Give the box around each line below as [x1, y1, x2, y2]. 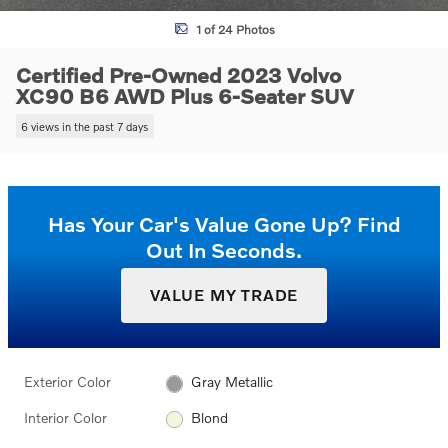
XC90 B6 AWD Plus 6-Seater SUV [16, 83, 354, 108]
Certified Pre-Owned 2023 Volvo [16, 62, 341, 87]
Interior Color [24, 408, 107, 426]
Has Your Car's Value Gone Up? [47, 210, 352, 236]
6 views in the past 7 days [21, 118, 149, 133]
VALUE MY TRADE [149, 285, 299, 305]
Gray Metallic [191, 373, 274, 391]
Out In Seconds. [146, 236, 302, 262]
